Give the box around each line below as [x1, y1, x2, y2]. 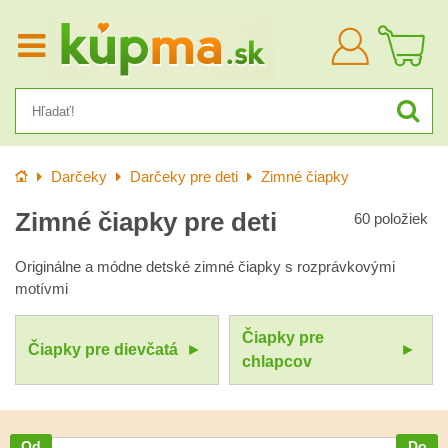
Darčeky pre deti [130, 169, 238, 185]
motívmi [15, 281, 68, 297]
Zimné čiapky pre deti [15, 208, 277, 236]
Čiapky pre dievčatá [28, 341, 178, 358]
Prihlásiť [368, 28, 416, 43]
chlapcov [242, 353, 312, 370]
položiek [374, 211, 428, 227]
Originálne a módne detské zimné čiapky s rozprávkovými [15, 259, 395, 275]
